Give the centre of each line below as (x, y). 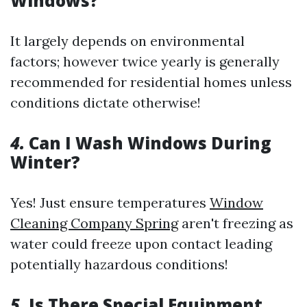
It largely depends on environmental (127, 41)
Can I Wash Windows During (148, 143)
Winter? (45, 162)
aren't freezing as (236, 223)
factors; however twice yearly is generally (145, 61)
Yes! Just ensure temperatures (110, 202)
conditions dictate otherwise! (106, 102)
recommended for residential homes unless (151, 82)
